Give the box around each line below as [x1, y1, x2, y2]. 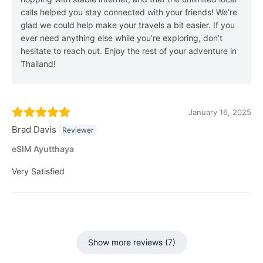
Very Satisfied [12, 166, 65, 176]
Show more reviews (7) [87, 237, 176, 247]
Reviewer [62, 125, 93, 134]
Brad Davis [12, 123, 56, 135]
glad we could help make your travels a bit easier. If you [21, 19, 235, 30]
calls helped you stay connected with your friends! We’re [21, 6, 237, 17]
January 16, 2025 [188, 107, 251, 117]
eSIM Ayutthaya [12, 143, 74, 154]
